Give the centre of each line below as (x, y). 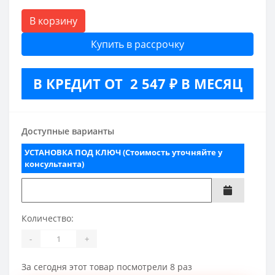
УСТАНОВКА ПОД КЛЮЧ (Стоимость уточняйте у (123, 153)
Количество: (48, 219)
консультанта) (54, 164)
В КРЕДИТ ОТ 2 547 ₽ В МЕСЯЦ (137, 84)
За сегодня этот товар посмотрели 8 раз (107, 267)
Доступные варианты (68, 131)
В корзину (53, 21)
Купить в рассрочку (137, 45)
